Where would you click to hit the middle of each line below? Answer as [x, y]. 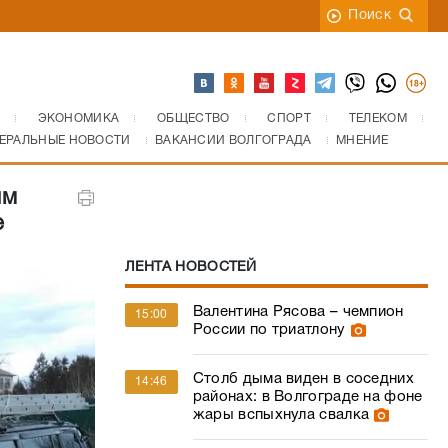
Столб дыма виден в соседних [303, 379]
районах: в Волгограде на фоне [307, 397]
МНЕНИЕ [362, 140]
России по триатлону [269, 330]
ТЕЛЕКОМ [377, 118]
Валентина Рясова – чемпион [298, 312]
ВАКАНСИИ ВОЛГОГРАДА [233, 140]
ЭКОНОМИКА [78, 118]
